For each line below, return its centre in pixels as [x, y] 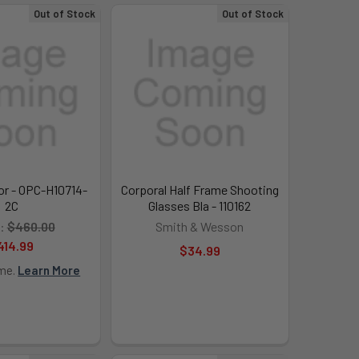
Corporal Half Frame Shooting [200, 189]
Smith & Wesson [200, 226]
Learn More [49, 270]
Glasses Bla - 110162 [200, 205]
